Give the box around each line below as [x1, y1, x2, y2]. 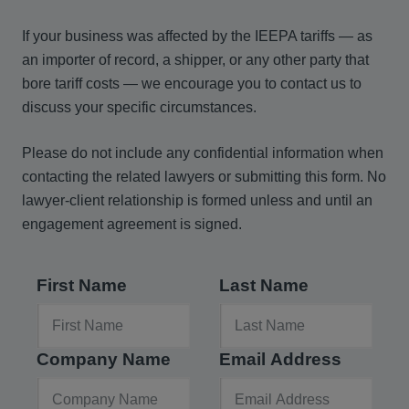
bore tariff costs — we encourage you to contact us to [22, 76, 362, 91]
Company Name [37, 350, 171, 369]
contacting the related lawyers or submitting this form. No [22, 169, 386, 184]
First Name [37, 276, 127, 295]
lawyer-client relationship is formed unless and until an [22, 193, 372, 208]
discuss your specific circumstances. [22, 100, 257, 115]
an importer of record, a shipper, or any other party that [22, 52, 369, 68]
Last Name [219, 276, 309, 295]
